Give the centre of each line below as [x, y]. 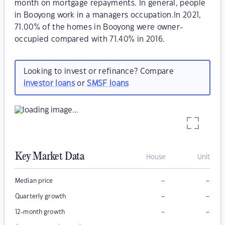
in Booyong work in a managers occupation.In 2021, [108, 15]
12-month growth [40, 212]
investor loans [49, 83]
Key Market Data [50, 157]
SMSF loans [108, 83]
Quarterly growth [41, 197]
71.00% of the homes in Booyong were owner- [99, 27]
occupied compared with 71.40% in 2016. [90, 39]
